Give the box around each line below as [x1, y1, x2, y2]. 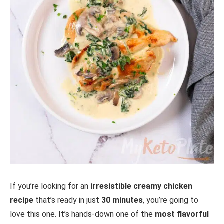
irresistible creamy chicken [90, 181, 192, 191]
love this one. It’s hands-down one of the [10, 209, 155, 219]
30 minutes [101, 195, 143, 205]
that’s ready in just [33, 195, 101, 205]
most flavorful [155, 209, 209, 219]
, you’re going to [143, 195, 198, 205]
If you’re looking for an [10, 181, 90, 191]
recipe [10, 195, 33, 205]
